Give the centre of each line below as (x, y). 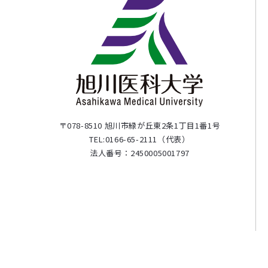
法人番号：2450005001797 (140, 153)
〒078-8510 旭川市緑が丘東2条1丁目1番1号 (140, 125)
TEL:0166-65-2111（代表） (140, 139)
